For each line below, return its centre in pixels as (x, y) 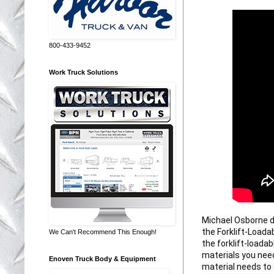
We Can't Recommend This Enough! (103, 231)
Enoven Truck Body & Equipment (102, 258)
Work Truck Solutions (83, 72)
